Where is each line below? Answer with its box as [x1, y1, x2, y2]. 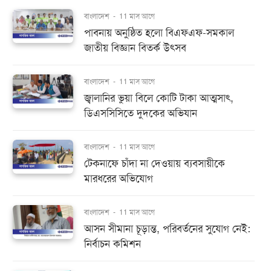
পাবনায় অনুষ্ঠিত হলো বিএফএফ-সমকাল [84, 27, 234, 39]
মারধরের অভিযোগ [84, 172, 153, 185]
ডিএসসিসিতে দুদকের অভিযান [84, 107, 197, 120]
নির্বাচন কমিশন [84, 238, 141, 250]
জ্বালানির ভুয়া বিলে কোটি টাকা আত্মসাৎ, [84, 92, 233, 105]
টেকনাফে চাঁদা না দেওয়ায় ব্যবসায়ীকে [84, 157, 225, 170]
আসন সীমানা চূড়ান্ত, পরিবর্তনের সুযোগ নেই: [84, 223, 250, 235]
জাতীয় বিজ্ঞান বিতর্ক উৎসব [84, 42, 186, 54]
